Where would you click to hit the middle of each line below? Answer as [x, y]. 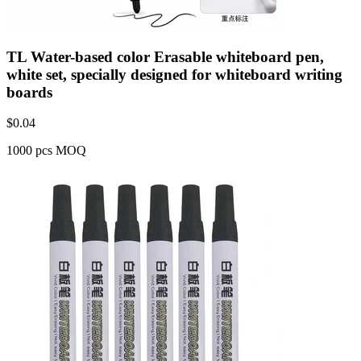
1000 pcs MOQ [46, 151]
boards [29, 92]
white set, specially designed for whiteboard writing [174, 74]
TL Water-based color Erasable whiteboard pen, [165, 56]
